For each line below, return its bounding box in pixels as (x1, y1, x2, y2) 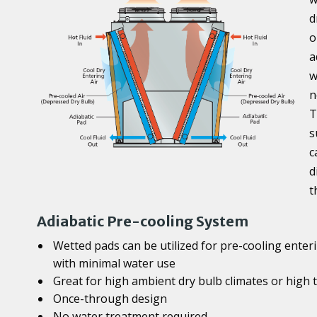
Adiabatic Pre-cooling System (37, 212, 248, 230)
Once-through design (53, 290, 168, 306)
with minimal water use (53, 255, 176, 271)
